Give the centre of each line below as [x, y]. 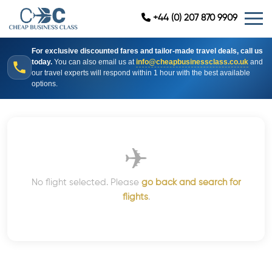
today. [42, 62]
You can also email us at [94, 62]
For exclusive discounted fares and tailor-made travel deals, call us [147, 51]
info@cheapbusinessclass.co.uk [192, 62]
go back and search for [191, 182]
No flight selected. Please [86, 182]
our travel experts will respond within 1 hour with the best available [141, 73]
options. [45, 84]
